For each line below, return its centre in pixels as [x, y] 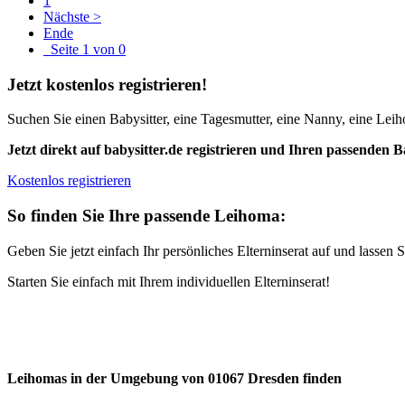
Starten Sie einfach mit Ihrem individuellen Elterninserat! [169, 281]
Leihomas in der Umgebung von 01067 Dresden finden [174, 379]
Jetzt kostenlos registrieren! [107, 84]
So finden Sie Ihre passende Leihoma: [146, 216]
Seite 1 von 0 [85, 49]
